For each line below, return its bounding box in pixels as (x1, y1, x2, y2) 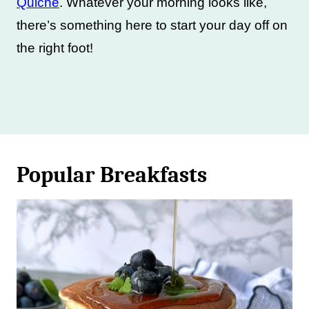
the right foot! (17, 41, 93, 55)
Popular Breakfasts (17, 162, 207, 188)
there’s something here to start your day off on (17, 18, 288, 32)
